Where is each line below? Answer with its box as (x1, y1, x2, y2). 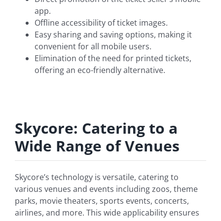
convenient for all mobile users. (35, 41, 151, 52)
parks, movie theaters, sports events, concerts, (15, 195, 189, 207)
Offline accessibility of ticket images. (35, 17, 168, 29)
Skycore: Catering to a (15, 118, 178, 139)
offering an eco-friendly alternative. (35, 65, 165, 76)
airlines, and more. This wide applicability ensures (15, 207, 199, 219)
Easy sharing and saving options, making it (35, 29, 192, 40)
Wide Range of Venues (15, 136, 180, 156)
